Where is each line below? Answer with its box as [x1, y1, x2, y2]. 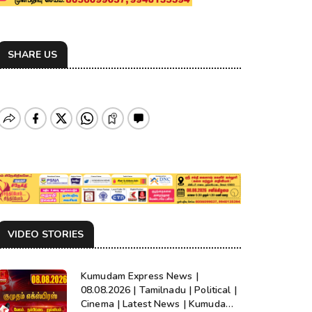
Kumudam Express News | [81, 270, 198, 283]
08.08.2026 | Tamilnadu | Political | [81, 283, 237, 297]
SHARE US [8, 47, 57, 61]
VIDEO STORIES [8, 228, 84, 242]
